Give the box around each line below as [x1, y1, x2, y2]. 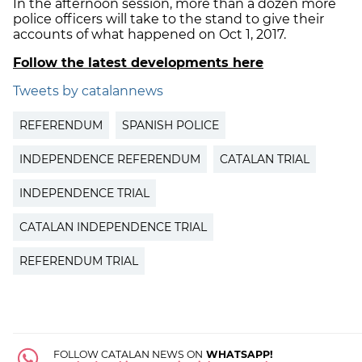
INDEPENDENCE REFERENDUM [19, 152, 200, 167]
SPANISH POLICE [122, 118, 219, 133]
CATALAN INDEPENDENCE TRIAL [19, 220, 207, 235]
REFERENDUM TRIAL [19, 254, 138, 269]
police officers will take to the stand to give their [13, 11, 324, 27]
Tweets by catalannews [13, 83, 163, 99]
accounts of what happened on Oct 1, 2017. [13, 27, 286, 43]
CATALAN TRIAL [220, 152, 309, 167]
